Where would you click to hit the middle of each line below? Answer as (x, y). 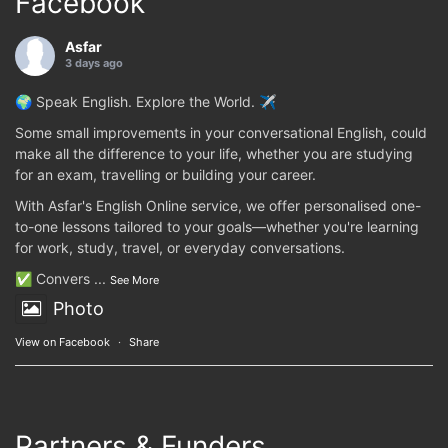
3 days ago (94, 63)
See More (134, 280)
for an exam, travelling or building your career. (165, 174)
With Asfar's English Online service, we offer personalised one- (218, 205)
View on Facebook (62, 342)
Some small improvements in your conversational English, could (221, 132)
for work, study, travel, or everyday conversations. (180, 247)
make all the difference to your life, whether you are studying (214, 153)
